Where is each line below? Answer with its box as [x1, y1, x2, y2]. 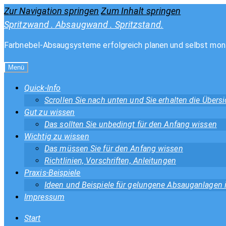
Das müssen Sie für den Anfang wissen [44, 144, 183, 153]
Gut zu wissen [24, 107, 75, 117]
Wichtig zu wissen [24, 132, 89, 141]
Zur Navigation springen [4, 6, 99, 16]
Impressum [24, 192, 65, 202]
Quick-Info [24, 83, 61, 93]
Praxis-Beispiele [24, 168, 81, 178]
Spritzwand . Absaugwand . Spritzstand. [4, 19, 163, 30]
